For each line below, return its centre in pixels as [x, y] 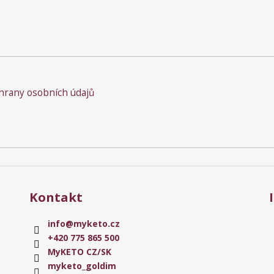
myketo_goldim [82, 265]
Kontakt [56, 197]
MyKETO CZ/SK [79, 251]
